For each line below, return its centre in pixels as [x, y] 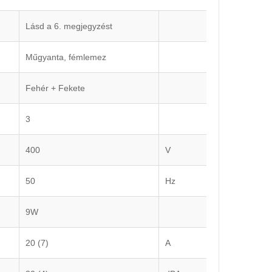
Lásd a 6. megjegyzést [69, 26]
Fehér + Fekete [55, 88]
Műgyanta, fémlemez [66, 57]
